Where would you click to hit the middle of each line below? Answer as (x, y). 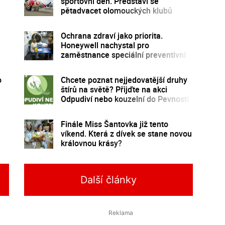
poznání (75, 108)
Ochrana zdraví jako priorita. (111, 35)
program (76, 64)
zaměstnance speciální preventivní (123, 54)
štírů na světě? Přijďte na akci (114, 89)
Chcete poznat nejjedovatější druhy (124, 80)
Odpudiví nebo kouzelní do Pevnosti (125, 99)
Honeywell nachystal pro (105, 45)
